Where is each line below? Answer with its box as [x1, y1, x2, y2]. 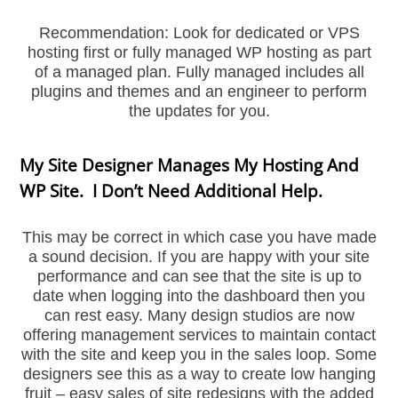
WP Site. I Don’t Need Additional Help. [20, 179, 323, 203]
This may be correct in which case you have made [21, 228, 377, 247]
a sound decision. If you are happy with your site [28, 248, 370, 267]
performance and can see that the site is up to [36, 267, 362, 286]
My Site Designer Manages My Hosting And [20, 153, 360, 178]
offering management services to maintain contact [22, 326, 376, 345]
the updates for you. [128, 101, 270, 120]
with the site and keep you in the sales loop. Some [21, 346, 377, 364]
